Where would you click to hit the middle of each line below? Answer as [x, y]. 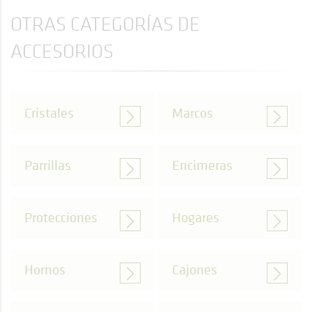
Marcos [192, 113]
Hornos [45, 270]
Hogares [195, 218]
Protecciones [61, 218]
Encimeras [202, 165]
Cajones [194, 270]
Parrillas [48, 165]
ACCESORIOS [62, 51]
